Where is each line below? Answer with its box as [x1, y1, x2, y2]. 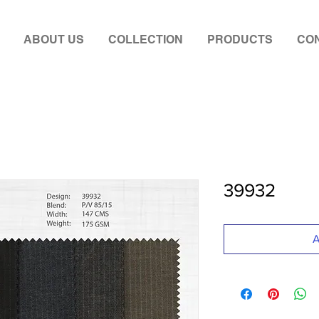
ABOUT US [23, 33, 84, 46]
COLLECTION [108, 33, 183, 46]
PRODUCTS [207, 33, 273, 46]
